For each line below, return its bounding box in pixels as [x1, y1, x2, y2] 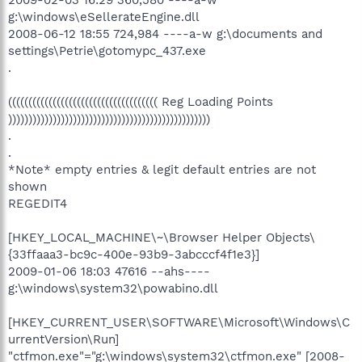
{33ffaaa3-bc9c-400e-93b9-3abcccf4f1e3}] [8, 246, 259, 262]
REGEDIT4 [8, 196, 67, 211]
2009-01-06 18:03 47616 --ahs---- [8, 263, 210, 279]
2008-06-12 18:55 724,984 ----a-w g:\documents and [8, 26, 322, 41]
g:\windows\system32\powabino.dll [8, 280, 218, 296]
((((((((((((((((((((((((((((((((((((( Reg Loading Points [8, 94, 273, 109]
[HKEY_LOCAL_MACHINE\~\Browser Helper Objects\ [8, 229, 315, 245]
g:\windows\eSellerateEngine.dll [8, 9, 200, 24]
